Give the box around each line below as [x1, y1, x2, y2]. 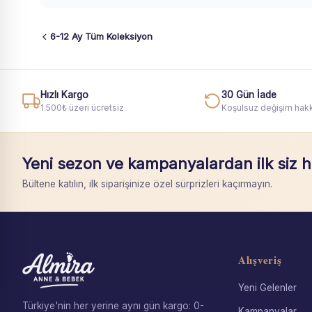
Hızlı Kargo [40, 88, 88, 100]
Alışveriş [237, 251, 282, 267]
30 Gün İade [221, 88, 276, 100]
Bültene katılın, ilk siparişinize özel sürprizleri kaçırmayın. [22, 178, 272, 189]
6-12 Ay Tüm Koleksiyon [50, 31, 153, 42]
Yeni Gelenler [237, 281, 297, 293]
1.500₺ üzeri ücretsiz [40, 102, 124, 113]
